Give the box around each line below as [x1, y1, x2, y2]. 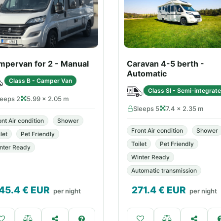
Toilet [131, 140, 147, 147]
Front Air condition [131, 127, 183, 134]
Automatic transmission [131, 167, 197, 174]
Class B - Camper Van [9, 76, 72, 84]
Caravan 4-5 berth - [127, 59, 204, 69]
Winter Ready [131, 153, 170, 161]
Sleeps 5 [133, 105, 159, 112]
